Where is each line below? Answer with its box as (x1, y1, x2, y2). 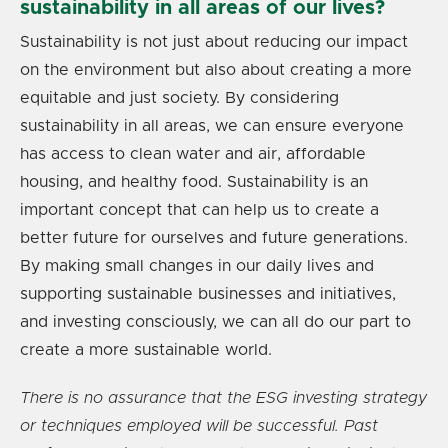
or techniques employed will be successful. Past (20, 417, 378, 434)
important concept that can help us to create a (20, 201, 379, 218)
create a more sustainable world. (20, 341, 272, 358)
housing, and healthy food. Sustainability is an (20, 173, 368, 190)
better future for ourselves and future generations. (20, 229, 408, 246)
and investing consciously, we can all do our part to (20, 313, 411, 330)
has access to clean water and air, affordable (20, 145, 366, 162)
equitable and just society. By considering (20, 89, 339, 106)
